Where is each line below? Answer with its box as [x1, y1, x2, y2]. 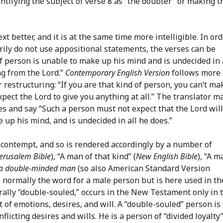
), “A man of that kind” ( [51, 150, 136, 162]
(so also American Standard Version [76, 162, 210, 174]
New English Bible [136, 150, 198, 162]
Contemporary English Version [65, 67, 170, 78]
